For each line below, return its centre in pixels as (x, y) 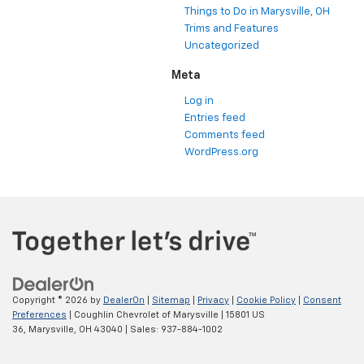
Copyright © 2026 (51, 300)
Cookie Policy (266, 300)
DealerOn (124, 300)
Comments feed (225, 136)
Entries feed (215, 119)
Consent (322, 300)
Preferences (39, 314)
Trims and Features (232, 29)
